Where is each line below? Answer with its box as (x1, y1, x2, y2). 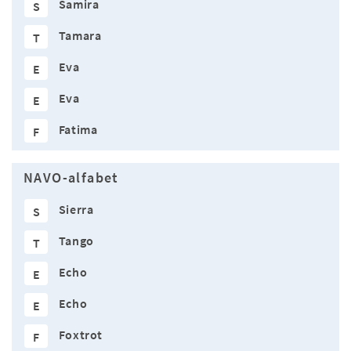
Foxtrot (58, 327, 103, 343)
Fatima (58, 121, 98, 138)
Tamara (58, 27, 102, 44)
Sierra (58, 201, 94, 218)
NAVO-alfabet (24, 169, 119, 187)
